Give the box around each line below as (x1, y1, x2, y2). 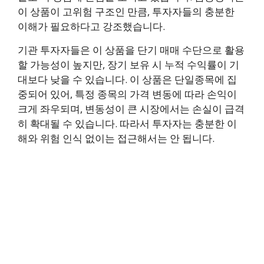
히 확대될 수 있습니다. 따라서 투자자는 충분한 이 (18, 117, 237, 131)
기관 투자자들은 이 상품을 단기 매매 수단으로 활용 (18, 43, 245, 57)
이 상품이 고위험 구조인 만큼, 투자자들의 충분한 (18, 5, 235, 19)
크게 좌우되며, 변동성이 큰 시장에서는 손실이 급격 (18, 102, 245, 116)
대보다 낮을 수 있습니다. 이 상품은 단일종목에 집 (18, 72, 237, 87)
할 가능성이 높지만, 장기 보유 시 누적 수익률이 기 (18, 58, 239, 72)
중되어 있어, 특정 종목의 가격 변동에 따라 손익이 (18, 87, 237, 101)
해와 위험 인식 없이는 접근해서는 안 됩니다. (18, 131, 214, 146)
